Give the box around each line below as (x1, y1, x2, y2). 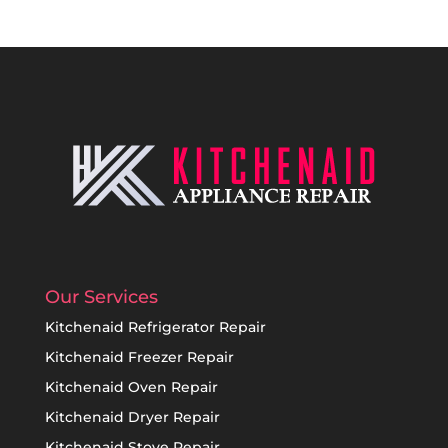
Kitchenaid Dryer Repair (44, 407, 220, 426)
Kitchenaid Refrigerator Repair (44, 317, 266, 336)
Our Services (44, 285, 158, 308)
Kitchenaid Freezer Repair (44, 347, 234, 366)
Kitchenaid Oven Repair (44, 377, 218, 396)
